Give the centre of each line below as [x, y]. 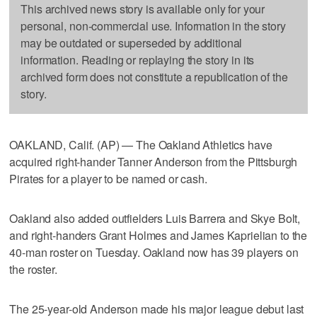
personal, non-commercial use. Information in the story [153, 25]
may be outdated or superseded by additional [132, 42]
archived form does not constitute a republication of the [154, 76]
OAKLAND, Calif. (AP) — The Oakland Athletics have [141, 144]
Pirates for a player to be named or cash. [108, 178]
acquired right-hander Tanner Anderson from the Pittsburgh [154, 161]
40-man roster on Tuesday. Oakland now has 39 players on [154, 252]
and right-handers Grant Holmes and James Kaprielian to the [158, 235]
